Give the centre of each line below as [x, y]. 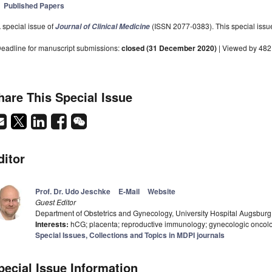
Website [161, 192]
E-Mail [129, 192]
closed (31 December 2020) [169, 48]
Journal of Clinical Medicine [103, 27]
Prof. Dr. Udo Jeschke [73, 192]
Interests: [52, 224]
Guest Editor [56, 202]
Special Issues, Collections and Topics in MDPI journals [130, 235]
